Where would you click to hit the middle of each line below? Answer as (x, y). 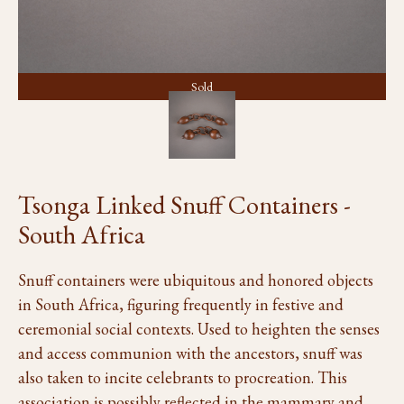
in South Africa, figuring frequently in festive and (181, 304)
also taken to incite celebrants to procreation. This (183, 377)
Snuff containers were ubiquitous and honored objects (196, 280)
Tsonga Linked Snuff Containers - (184, 204)
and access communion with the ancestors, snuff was (190, 353)
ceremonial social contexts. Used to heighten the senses (199, 328)
